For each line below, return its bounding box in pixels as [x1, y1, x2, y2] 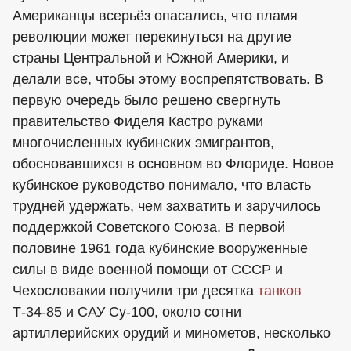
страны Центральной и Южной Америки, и [13, 50, 289, 66]
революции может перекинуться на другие [13, 29, 291, 45]
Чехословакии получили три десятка [13, 283, 258, 299]
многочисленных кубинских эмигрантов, [13, 135, 274, 150]
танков [258, 283, 302, 299]
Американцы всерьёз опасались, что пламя [13, 8, 298, 24]
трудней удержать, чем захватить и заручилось [13, 198, 320, 214]
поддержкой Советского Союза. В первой [13, 219, 285, 235]
